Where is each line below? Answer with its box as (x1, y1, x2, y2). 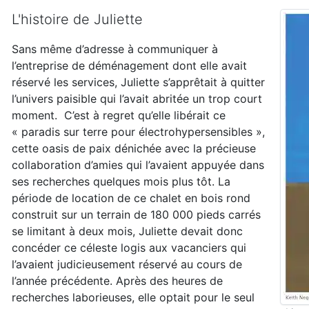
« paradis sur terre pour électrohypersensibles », (12, 125, 265, 139)
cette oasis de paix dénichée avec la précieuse (12, 141, 256, 155)
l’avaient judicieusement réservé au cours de (12, 257, 242, 271)
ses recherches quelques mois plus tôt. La (12, 175, 230, 188)
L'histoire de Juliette (12, 11, 143, 28)
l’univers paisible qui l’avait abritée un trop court (12, 92, 262, 106)
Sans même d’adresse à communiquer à (12, 42, 218, 56)
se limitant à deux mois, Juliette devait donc (12, 224, 243, 238)
